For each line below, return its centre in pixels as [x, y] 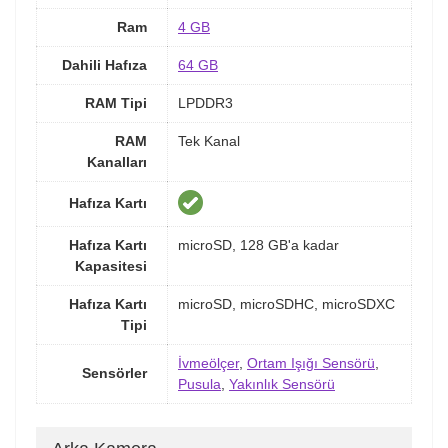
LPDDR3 [205, 102]
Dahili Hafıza [104, 64]
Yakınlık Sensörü [282, 383]
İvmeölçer [208, 362]
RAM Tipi [116, 102]
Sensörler [114, 372]
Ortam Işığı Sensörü [311, 362]
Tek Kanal [209, 140]
